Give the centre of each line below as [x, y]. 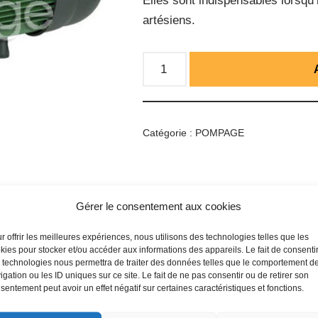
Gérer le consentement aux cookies [159, 206]
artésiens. [169, 20]
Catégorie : [169, 133]
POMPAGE [220, 133]
